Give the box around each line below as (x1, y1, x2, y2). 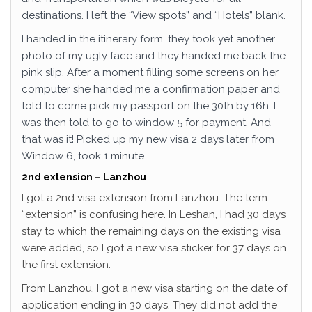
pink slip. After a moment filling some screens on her (22, 66, 279, 79)
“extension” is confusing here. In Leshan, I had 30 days (22, 208, 286, 221)
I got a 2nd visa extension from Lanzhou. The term (22, 192, 267, 204)
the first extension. (22, 258, 111, 271)
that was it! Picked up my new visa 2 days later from (22, 133, 274, 146)
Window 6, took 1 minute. (22, 150, 146, 162)
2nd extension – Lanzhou (22, 171, 146, 182)
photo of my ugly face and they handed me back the (22, 49, 286, 62)
